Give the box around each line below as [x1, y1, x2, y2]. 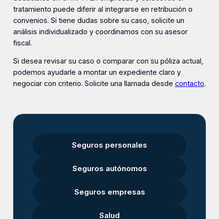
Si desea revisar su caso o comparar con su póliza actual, [13, 57, 203, 66]
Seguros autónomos [72, 164, 147, 174]
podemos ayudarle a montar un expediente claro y [13, 68, 181, 77]
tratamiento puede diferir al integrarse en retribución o [13, 4, 193, 14]
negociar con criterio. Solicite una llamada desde [13, 79, 175, 88]
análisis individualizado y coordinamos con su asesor [13, 27, 188, 36]
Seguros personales [72, 140, 147, 150]
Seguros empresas [74, 187, 145, 197]
